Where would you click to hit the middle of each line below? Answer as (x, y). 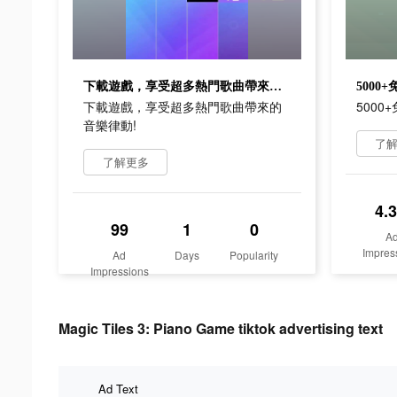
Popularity (254, 254)
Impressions (119, 270)
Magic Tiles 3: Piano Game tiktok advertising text (221, 328)
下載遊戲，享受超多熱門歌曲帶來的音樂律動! (276, 86)
